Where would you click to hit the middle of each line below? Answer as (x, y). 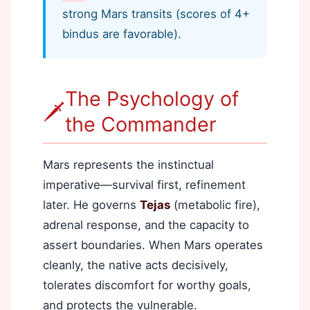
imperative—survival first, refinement (144, 185)
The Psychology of (152, 99)
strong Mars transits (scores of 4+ (156, 14)
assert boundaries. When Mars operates (153, 245)
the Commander (141, 124)
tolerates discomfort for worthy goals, (147, 285)
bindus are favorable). (122, 34)
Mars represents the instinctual (128, 165)
